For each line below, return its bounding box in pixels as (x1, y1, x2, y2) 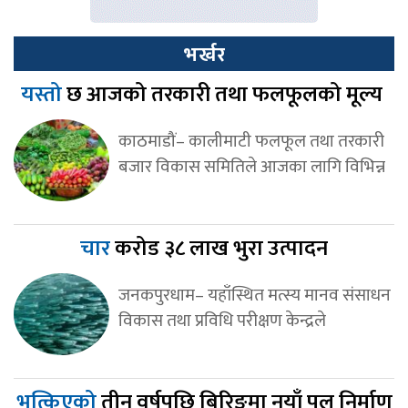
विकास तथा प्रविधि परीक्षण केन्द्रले (117, 305, 326, 335)
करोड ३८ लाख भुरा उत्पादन (115, 229, 328, 267)
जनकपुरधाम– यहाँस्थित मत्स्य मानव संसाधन (117, 280, 391, 310)
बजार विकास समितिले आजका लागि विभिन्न (117, 151, 385, 181)
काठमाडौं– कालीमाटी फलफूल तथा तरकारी (117, 126, 384, 156)
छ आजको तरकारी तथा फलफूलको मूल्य (66, 76, 387, 113)
